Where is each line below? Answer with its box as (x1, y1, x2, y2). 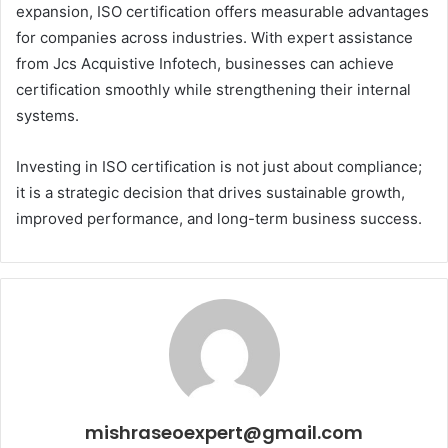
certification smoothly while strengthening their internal (16, 80, 411, 100)
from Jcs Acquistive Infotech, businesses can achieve (16, 54, 394, 74)
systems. (16, 106, 79, 126)
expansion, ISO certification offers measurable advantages (16, 2, 429, 22)
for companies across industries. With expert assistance (16, 28, 413, 48)
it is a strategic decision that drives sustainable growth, (16, 183, 405, 203)
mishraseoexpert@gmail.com (85, 420, 363, 446)
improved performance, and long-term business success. (16, 209, 422, 229)
